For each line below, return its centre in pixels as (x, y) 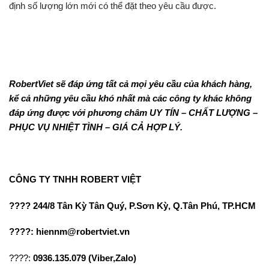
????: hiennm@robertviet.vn (69, 232)
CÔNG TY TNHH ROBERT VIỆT (75, 180)
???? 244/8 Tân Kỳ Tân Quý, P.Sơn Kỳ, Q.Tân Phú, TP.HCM (134, 205)
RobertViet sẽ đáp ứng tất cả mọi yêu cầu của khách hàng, (131, 84)
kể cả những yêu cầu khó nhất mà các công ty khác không (130, 98)
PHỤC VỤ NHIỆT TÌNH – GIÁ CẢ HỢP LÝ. (96, 127)
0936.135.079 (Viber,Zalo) (83, 258)
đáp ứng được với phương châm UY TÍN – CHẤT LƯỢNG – (133, 113)
